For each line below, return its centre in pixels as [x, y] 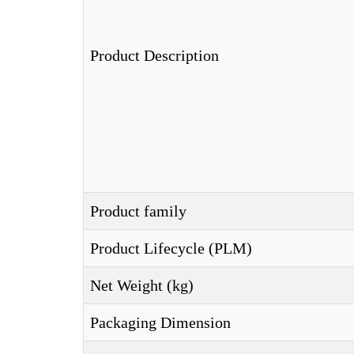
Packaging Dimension [160, 322]
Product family [138, 211]
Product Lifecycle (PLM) [171, 248]
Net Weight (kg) [142, 285]
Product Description [154, 55]
